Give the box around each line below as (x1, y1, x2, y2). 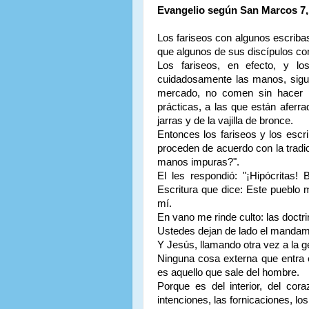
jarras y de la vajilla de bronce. (157, 114, 293, 126)
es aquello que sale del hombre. (157, 266, 299, 278)
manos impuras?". (157, 156, 239, 168)
